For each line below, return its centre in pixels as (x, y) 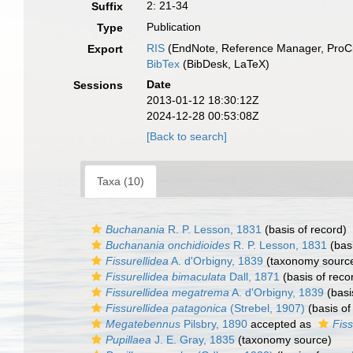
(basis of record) (304, 229)
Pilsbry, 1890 (214, 324)
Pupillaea (128, 340)
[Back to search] (187, 136)
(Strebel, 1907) (266, 308)
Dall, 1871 (253, 277)
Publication (174, 27)
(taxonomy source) (283, 340)
